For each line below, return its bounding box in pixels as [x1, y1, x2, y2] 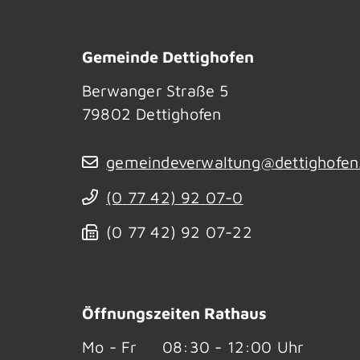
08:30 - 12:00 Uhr [162, 337, 304, 356]
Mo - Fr [82, 337, 137, 356]
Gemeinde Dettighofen [82, 47, 254, 66]
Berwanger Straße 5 [82, 80, 229, 100]
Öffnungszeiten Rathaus [82, 303, 267, 322]
